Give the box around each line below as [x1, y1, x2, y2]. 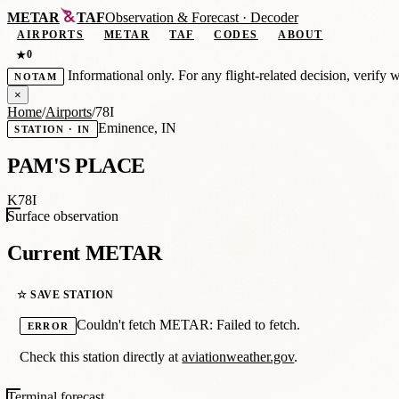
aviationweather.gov [182, 349, 295, 365]
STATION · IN [14, 123, 91, 134]
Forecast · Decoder [187, 10, 298, 26]
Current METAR [7, 241, 162, 265]
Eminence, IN [97, 119, 176, 135]
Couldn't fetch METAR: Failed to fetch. [76, 317, 300, 333]
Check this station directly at [20, 349, 183, 365]
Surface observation [7, 208, 118, 224]
